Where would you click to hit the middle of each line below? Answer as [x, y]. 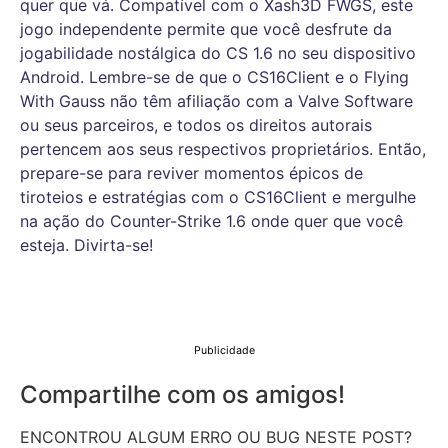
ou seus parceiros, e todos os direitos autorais [196, 124]
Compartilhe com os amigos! [182, 395]
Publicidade [224, 351]
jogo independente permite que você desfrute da [206, 28]
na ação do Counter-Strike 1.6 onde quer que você [211, 220]
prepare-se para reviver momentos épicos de [191, 172]
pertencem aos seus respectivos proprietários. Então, [223, 148]
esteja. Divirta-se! [86, 244]
